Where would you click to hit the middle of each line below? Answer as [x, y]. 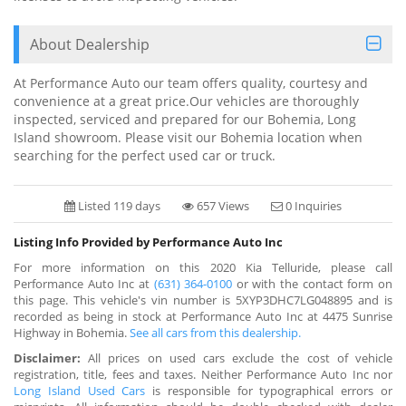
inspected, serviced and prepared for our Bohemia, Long [185, 119]
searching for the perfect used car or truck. [145, 155]
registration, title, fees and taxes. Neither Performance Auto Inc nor [203, 374]
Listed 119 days [118, 205]
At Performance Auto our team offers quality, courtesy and [191, 82]
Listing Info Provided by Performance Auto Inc [148, 242]
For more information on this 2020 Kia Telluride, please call [203, 267]
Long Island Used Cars [80, 390]
